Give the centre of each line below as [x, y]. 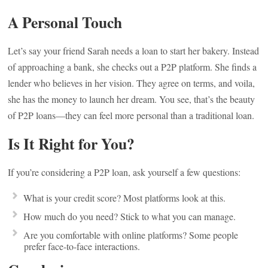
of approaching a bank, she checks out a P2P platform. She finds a [133, 67]
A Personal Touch [65, 22]
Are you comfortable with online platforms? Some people [131, 235]
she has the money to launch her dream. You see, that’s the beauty [132, 99]
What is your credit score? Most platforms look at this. [125, 198]
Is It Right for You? [71, 144]
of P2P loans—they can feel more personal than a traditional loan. [131, 115]
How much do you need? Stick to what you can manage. [130, 216]
